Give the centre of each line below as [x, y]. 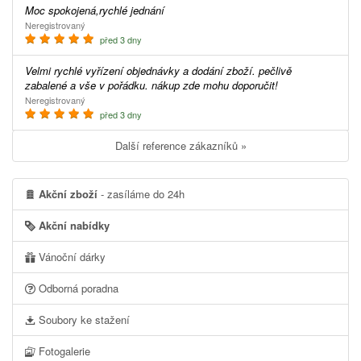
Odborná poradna [77, 288]
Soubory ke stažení [83, 320]
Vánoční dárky [71, 257]
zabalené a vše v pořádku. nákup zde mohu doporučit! [151, 85]
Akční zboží [68, 194]
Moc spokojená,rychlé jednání [99, 10]
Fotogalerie [63, 351]
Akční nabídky [73, 226]
